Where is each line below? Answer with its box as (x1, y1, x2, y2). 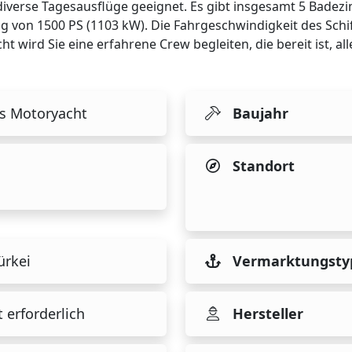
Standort (233, 156, 295, 175)
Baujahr (233, 103, 288, 123)
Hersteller (233, 304, 303, 324)
